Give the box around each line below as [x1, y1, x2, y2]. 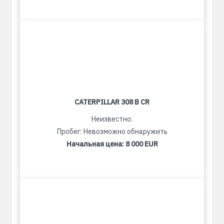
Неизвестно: [91, 114, 132, 123]
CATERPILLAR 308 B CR [74, 97, 149, 106]
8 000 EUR [125, 139, 158, 148]
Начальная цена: [66, 139, 125, 148]
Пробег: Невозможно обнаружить [56, 127, 167, 136]
